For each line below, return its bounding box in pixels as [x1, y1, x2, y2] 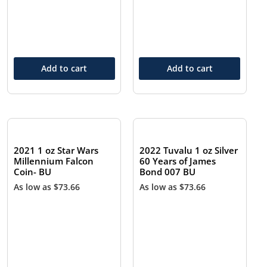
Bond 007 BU [139, 166, 196, 178]
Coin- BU [14, 166, 52, 178]
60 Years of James [139, 155, 216, 167]
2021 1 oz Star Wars [14, 144, 99, 157]
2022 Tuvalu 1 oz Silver [139, 144, 238, 157]
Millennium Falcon [14, 155, 94, 167]
